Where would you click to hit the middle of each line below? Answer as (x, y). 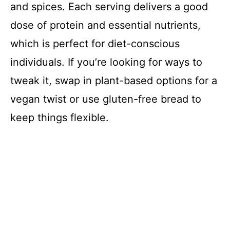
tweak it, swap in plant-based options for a (114, 81)
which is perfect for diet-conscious (95, 44)
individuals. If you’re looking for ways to (106, 62)
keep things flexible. (60, 118)
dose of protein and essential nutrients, (106, 25)
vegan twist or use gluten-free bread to (106, 99)
